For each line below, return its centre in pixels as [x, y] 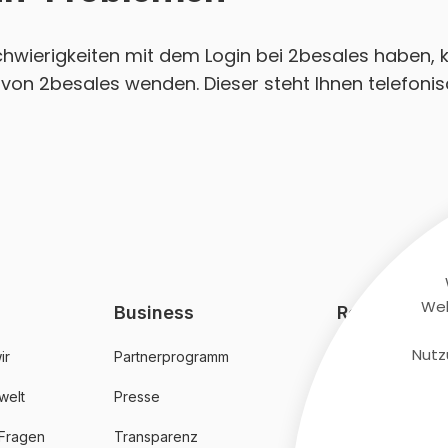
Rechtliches [388, 313]
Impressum [371, 437]
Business [154, 313]
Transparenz [156, 437]
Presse [137, 397]
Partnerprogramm [172, 357]
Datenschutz [377, 397]
